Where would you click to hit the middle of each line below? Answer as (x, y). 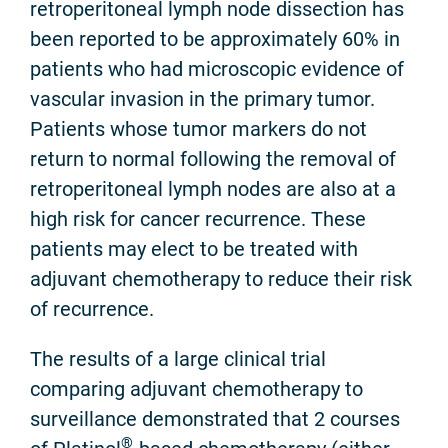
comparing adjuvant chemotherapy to (196, 388)
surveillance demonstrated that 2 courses (215, 418)
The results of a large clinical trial (178, 358)
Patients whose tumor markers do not (198, 128)
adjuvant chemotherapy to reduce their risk (221, 278)
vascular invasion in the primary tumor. (202, 98)
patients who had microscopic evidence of (217, 68)
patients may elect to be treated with (194, 248)
